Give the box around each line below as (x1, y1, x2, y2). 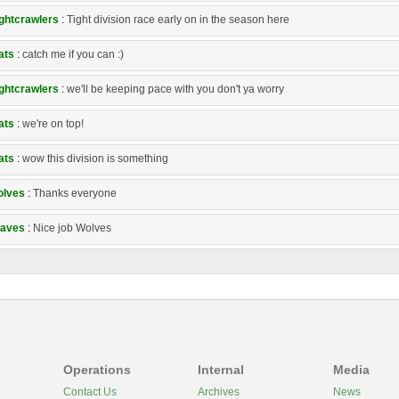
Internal (198, 362, 245, 377)
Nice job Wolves (33, 222, 111, 234)
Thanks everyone (33, 187, 117, 199)
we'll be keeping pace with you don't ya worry (67, 83, 284, 95)
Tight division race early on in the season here (67, 13, 289, 26)
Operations (63, 362, 132, 377)
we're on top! (22, 118, 84, 130)
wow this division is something (22, 152, 168, 165)
